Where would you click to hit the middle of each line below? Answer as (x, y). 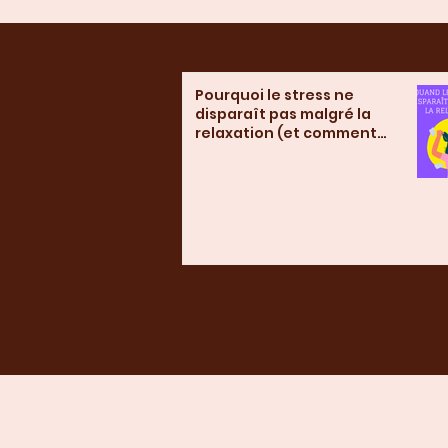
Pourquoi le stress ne (274, 95)
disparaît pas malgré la (283, 114)
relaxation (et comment (286, 133)
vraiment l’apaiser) (268, 152)
